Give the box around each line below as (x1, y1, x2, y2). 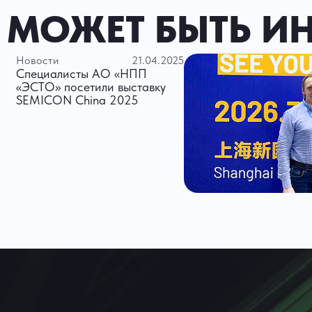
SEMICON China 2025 (15, 93, 139, 108)
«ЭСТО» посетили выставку (15, 79, 166, 95)
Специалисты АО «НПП (15, 66, 147, 81)
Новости (15, 54, 58, 68)
